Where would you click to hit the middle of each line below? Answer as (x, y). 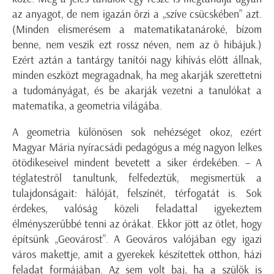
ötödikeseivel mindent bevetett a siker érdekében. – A (137, 163)
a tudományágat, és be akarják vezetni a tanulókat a (137, 91)
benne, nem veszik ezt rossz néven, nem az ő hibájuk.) (137, 45)
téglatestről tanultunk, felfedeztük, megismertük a (137, 178)
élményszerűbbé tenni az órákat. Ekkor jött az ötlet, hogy (137, 224)
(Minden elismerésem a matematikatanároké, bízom (137, 30)
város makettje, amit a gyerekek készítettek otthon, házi (137, 255)
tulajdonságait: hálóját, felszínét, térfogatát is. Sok (137, 194)
